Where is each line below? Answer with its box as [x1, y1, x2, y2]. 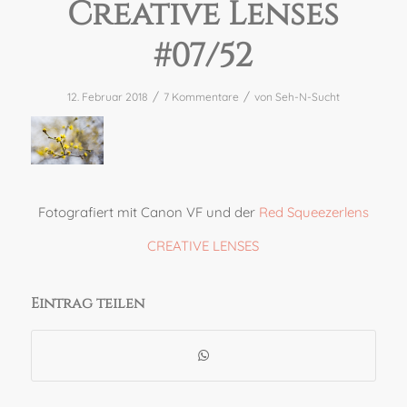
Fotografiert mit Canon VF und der [37, 203, 259, 221]
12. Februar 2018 [66, 89, 148, 104]
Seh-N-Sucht [274, 89, 340, 104]
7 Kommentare [163, 89, 239, 104]
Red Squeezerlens [258, 203, 369, 221]
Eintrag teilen [30, 293, 144, 313]
